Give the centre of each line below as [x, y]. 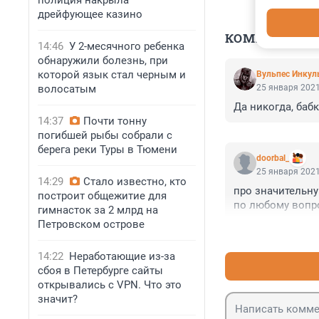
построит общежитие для [102, 196]
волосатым [67, 89]
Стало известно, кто [135, 182]
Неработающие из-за [122, 256]
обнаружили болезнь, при [103, 61]
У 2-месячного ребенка [127, 46]
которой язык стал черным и [112, 75]
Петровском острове [91, 224]
